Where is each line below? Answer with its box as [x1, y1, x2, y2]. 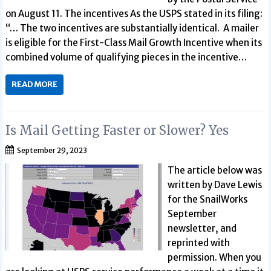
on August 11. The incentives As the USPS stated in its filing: [5, 7, 263, 19]
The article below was [167, 165, 262, 176]
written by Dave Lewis [167, 179, 262, 191]
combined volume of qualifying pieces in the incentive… [5, 51, 247, 63]
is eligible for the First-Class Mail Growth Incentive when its [5, 36, 263, 48]
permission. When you [167, 252, 261, 263]
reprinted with [167, 237, 230, 249]
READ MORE [11, 79, 58, 90]
